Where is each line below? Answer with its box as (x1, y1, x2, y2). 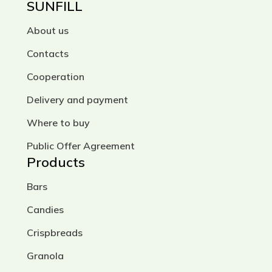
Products (27, 154, 85, 171)
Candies (27, 203, 64, 216)
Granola (27, 250, 64, 262)
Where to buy (27, 117, 90, 129)
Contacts (27, 47, 69, 59)
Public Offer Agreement (27, 140, 135, 152)
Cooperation (27, 70, 84, 83)
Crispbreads (27, 226, 83, 239)
